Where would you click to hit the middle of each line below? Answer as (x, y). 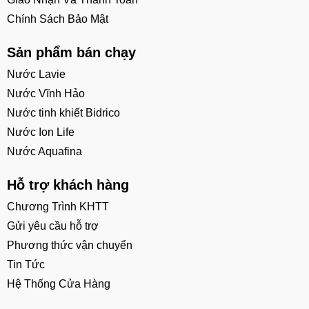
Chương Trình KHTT (58, 206)
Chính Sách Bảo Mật (58, 19)
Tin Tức (26, 264)
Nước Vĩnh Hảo (46, 93)
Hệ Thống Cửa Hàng (59, 283)
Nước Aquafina (44, 151)
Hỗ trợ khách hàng (68, 185)
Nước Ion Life (41, 132)
